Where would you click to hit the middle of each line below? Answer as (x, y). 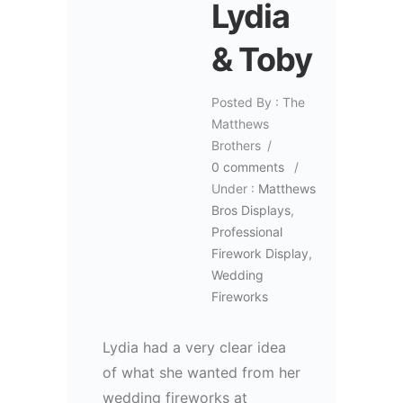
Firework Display (260, 253)
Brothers (236, 145)
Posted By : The (258, 102)
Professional (247, 231)
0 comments (248, 166)
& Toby (262, 59)
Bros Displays (251, 210)
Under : (233, 188)
